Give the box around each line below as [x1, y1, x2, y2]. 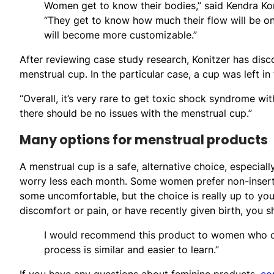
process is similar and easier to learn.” [44, 243, 219, 256]
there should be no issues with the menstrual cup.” [20, 106, 252, 119]
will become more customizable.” [44, 28, 197, 41]
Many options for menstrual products [20, 130, 268, 149]
